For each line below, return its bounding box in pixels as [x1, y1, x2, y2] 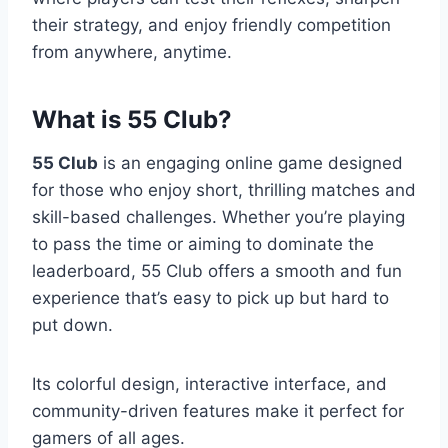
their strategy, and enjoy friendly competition [32, 15, 391, 36]
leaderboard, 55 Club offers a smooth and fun [32, 261, 402, 282]
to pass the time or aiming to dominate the [32, 234, 374, 255]
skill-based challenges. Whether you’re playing [32, 207, 405, 228]
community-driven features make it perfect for [32, 401, 404, 422]
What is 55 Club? [32, 105, 232, 135]
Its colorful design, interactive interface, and [32, 374, 387, 395]
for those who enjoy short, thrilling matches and [32, 180, 416, 201]
